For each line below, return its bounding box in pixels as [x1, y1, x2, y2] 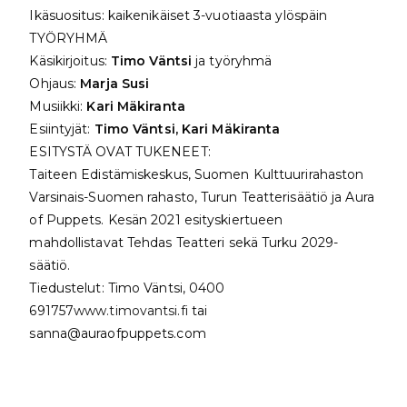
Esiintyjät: [29, 120, 94, 137]
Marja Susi [80, 74, 150, 92]
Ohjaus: [29, 74, 81, 92]
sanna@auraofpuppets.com [29, 324, 206, 342]
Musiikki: [29, 97, 87, 114]
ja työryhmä [192, 52, 273, 69]
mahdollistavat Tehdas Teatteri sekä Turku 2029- [29, 233, 339, 251]
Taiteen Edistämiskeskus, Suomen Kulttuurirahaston [29, 165, 364, 183]
